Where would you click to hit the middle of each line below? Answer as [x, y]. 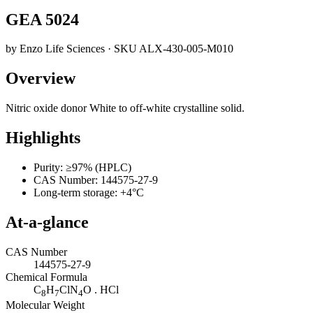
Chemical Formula [46, 277]
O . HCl [101, 289]
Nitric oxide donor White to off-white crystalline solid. [125, 108]
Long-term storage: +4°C [89, 193]
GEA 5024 [42, 19]
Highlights [43, 138]
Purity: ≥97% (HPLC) [82, 168]
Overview [41, 79]
